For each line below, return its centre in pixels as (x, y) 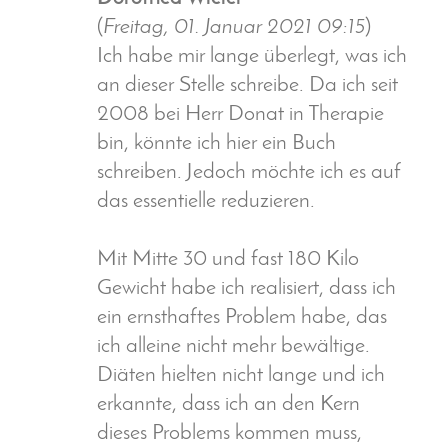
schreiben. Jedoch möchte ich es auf (249, 173)
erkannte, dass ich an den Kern (228, 405)
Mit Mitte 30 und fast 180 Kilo (228, 260)
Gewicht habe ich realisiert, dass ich (246, 289)
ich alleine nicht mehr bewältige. (233, 347)
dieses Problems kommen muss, (229, 434)
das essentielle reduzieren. (206, 202)
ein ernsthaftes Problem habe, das (242, 318)
